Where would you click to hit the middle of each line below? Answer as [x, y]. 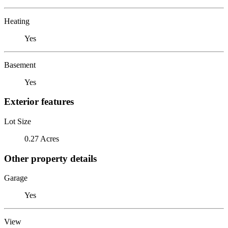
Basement [20, 65]
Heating [17, 21]
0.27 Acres [42, 138]
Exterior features [39, 102]
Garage [16, 178]
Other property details [50, 158]
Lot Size [18, 121]
